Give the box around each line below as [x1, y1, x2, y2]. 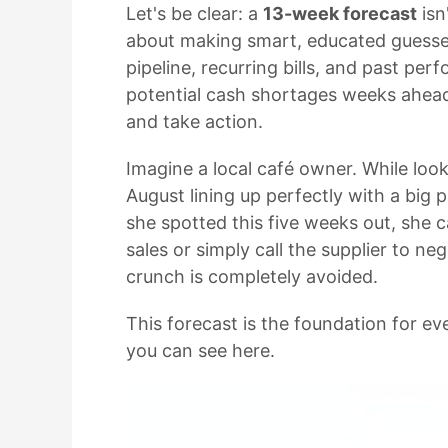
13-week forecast [263, 2, 417, 24]
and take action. [126, 110, 263, 132]
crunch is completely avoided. [126, 265, 378, 287]
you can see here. [126, 339, 275, 361]
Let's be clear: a [126, 2, 263, 24]
